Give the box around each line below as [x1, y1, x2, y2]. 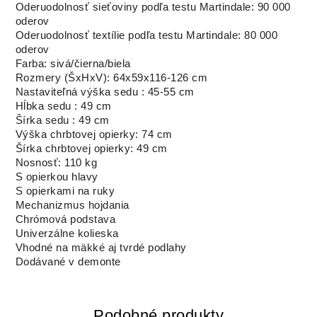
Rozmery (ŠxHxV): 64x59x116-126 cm [15, 72, 208, 84]
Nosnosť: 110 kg [15, 157, 98, 169]
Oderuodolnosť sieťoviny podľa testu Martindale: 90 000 [15, 1, 291, 13]
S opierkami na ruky [15, 185, 115, 197]
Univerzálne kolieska [15, 228, 119, 240]
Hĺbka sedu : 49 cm [15, 100, 112, 113]
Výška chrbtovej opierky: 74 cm [15, 129, 173, 141]
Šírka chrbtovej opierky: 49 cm [15, 143, 168, 155]
